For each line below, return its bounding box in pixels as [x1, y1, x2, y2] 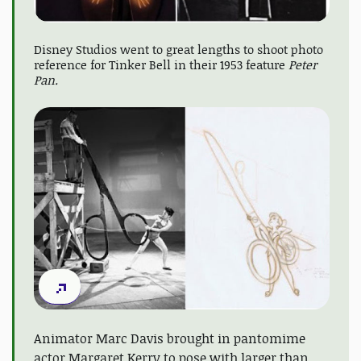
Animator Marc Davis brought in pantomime [34, 329, 305, 347]
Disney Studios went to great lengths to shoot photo [34, 41, 323, 59]
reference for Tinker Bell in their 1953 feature [34, 56, 288, 74]
